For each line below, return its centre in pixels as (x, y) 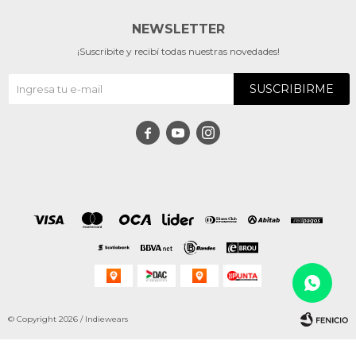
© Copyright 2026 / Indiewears (68, 319)
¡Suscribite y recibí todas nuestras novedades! (178, 51)
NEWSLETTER (178, 29)
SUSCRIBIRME (292, 89)
